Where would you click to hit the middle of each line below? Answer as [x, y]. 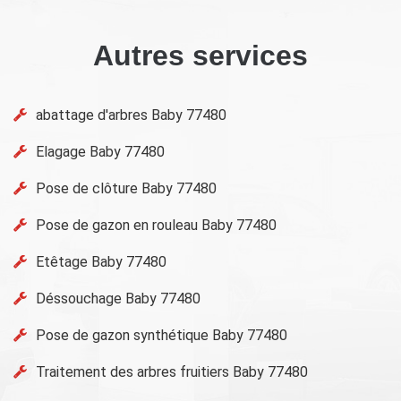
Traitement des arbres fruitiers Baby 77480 [172, 372]
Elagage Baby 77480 [100, 152]
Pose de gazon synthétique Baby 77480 [162, 335]
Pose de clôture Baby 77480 [126, 188]
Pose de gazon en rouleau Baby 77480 [156, 225]
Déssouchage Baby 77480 [118, 299]
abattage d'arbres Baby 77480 [131, 115]
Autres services [200, 55]
